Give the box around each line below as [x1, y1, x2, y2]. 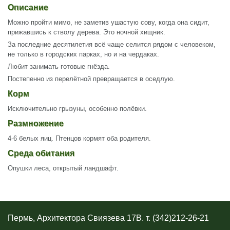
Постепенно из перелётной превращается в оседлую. [8, 75, 177, 83]
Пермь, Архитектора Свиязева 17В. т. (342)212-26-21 [8, 214, 209, 222]
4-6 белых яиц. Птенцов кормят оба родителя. [8, 135, 153, 142]
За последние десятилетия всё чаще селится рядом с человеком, [8, 41, 216, 48]
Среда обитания [8, 149, 76, 158]
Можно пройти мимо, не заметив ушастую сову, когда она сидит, [8, 18, 209, 26]
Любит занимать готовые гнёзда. [8, 63, 110, 70]
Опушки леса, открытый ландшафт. [8, 164, 121, 172]
